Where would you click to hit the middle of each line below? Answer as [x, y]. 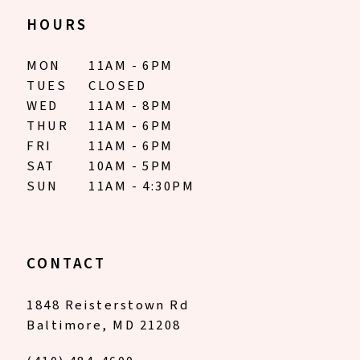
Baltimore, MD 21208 [104, 325]
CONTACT [66, 264]
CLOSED [118, 86]
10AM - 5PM [131, 166]
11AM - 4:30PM [142, 186]
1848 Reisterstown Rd [108, 305]
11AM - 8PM [131, 106]
